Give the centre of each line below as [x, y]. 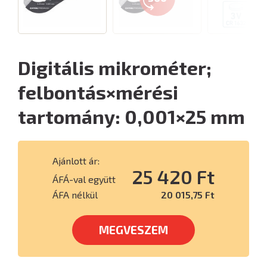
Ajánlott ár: [76, 161]
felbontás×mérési [98, 92]
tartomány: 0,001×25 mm [131, 116]
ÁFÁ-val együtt [84, 179]
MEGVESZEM [133, 230]
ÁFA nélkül [75, 195]
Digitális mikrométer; [115, 67]
